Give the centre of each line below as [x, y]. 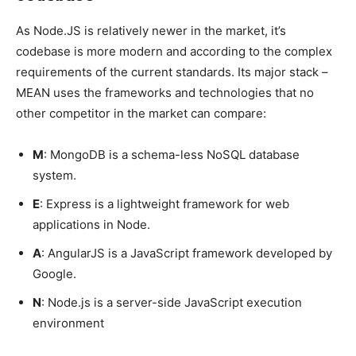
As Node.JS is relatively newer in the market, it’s [151, 31]
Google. [54, 274]
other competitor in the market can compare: [141, 114]
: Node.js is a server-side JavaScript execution [172, 303]
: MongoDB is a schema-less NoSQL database [172, 155]
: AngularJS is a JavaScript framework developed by [187, 253]
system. [54, 176]
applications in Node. [91, 225]
